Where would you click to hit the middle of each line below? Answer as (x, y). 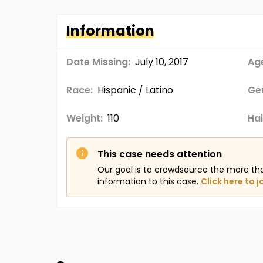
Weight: (85, 118)
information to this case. (148, 181)
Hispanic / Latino (135, 90)
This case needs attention (160, 154)
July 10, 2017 (162, 62)
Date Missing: (98, 62)
